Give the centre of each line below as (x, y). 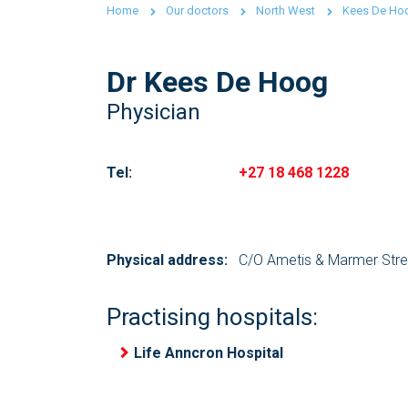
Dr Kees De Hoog (217, 82)
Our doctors (197, 10)
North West (286, 10)
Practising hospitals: (212, 317)
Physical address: (167, 260)
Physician (153, 112)
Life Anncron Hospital (209, 353)
